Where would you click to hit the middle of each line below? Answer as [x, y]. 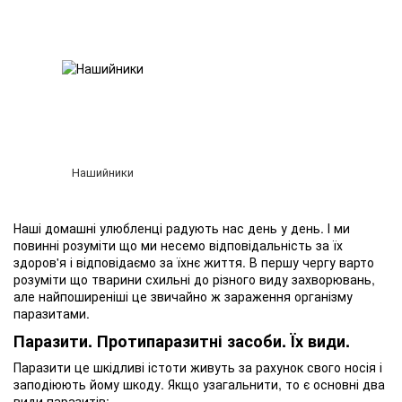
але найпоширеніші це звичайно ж [119, 296]
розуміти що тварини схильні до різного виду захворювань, [194, 279]
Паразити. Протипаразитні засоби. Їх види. [182, 341]
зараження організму [288, 296]
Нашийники [103, 172]
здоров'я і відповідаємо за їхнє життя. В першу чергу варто [194, 262]
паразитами [50, 313]
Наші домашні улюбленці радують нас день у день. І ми [182, 228]
